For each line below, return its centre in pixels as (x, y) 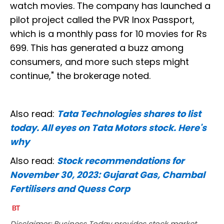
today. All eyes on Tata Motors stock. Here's (108, 128)
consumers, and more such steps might (99, 62)
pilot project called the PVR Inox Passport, (102, 20)
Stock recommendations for (121, 161)
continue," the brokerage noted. (80, 76)
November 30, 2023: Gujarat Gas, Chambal (107, 175)
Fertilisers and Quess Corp (70, 189)
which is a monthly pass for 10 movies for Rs (108, 34)
